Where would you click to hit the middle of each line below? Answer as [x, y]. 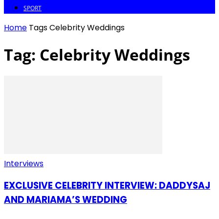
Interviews [24, 163]
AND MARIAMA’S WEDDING [66, 200]
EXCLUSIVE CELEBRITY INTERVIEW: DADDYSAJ [107, 186]
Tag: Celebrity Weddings [97, 55]
